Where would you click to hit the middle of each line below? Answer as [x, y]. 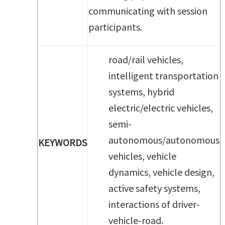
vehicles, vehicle [142, 156]
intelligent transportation [163, 76]
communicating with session [148, 11]
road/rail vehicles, [146, 60]
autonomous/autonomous [164, 140]
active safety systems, [154, 188]
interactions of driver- [154, 204]
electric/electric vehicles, [161, 108]
